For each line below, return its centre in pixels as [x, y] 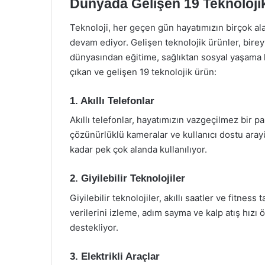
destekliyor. [94, 227]
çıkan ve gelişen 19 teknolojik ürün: [143, 72]
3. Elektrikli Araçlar [115, 256]
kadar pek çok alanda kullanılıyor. [138, 149]
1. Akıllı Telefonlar [112, 101]
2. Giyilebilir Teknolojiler [127, 178]
